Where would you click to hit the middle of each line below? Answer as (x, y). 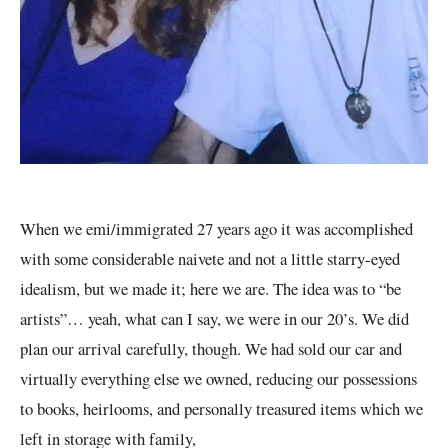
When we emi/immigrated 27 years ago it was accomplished (216, 228)
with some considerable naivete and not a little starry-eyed (210, 258)
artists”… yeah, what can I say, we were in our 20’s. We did (214, 318)
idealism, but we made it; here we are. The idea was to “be (210, 288)
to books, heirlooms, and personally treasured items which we (221, 408)
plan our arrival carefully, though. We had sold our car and (211, 348)
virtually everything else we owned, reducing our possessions (218, 378)
